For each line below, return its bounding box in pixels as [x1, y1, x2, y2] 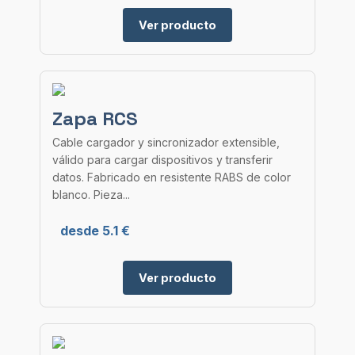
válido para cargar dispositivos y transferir [52, 153, 273, 166]
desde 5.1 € [60, 223, 130, 239]
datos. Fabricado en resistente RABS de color [52, 170, 291, 184]
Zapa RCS [52, 106, 138, 131]
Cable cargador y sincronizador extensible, [52, 136, 280, 149]
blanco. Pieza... [52, 188, 130, 201]
